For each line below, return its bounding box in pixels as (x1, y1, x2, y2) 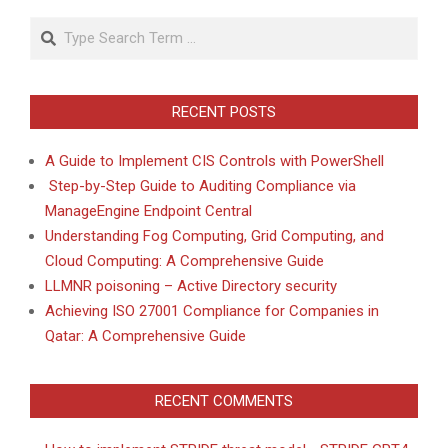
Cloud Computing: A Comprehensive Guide (45, 252, 324, 271)
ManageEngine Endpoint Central (45, 202, 252, 221)
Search (30, 18, 81, 37)
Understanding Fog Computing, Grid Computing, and (45, 227, 384, 246)
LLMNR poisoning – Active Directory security (45, 277, 337, 296)
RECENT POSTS (172, 103, 276, 122)
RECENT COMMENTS (155, 392, 293, 411)
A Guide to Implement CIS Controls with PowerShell (45, 152, 384, 171)
